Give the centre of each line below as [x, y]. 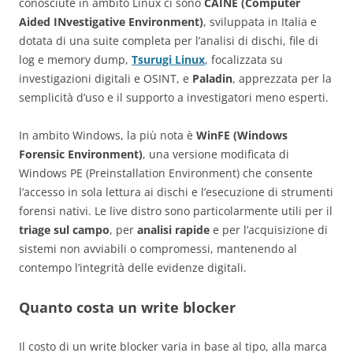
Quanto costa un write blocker [127, 308]
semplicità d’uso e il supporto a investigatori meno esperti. [174, 98]
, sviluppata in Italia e [260, 22]
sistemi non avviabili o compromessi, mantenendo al [158, 249]
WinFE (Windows [242, 136]
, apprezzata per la [282, 79]
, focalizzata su [244, 60]
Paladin [212, 79]
